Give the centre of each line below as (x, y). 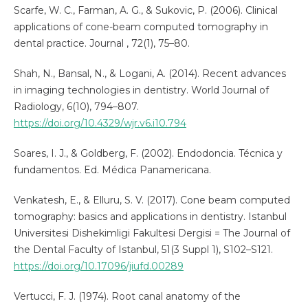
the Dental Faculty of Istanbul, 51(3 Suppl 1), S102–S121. (143, 249)
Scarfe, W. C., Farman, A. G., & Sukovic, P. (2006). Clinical (145, 10)
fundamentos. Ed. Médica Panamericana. (112, 169)
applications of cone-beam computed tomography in (141, 26)
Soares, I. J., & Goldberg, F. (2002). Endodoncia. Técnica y (148, 153)
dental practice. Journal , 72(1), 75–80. (101, 43)
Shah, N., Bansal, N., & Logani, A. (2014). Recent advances (150, 73)
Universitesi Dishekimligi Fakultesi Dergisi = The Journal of (152, 233)
